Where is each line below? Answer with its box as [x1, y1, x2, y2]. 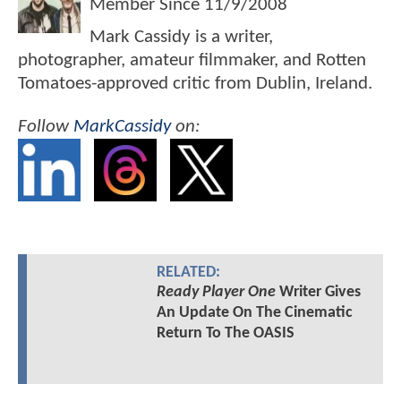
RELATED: [156, 265, 220, 281]
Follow [18, 116, 73, 136]
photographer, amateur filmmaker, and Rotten [18, 51, 366, 71]
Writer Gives [275, 284, 361, 302]
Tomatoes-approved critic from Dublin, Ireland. [18, 74, 372, 94]
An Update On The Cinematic [156, 304, 353, 322]
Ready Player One [156, 284, 276, 302]
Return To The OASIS [156, 325, 294, 343]
